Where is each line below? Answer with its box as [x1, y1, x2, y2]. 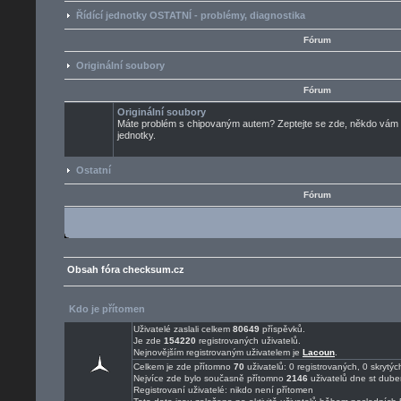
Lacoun [303, 347, 335, 357]
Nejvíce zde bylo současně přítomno [133, 373, 286, 383]
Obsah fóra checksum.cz [67, 264, 184, 275]
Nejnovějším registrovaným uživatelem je [133, 347, 303, 357]
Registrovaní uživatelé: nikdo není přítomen [133, 385, 313, 395]
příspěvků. [260, 324, 305, 334]
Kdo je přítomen [69, 303, 145, 314]
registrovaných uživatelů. [196, 336, 301, 346]
